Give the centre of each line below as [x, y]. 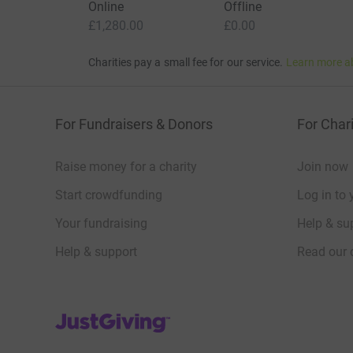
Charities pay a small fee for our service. [186, 62]
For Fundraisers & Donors [134, 124]
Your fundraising [101, 223]
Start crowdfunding [109, 195]
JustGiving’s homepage [119, 317]
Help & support [96, 251]
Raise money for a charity [126, 166]
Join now [323, 166]
